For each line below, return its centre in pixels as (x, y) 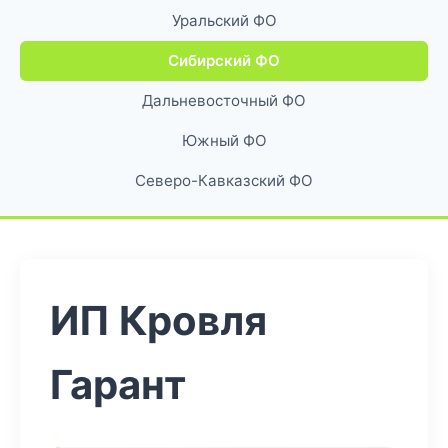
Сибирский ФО (224, 60)
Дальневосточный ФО (224, 100)
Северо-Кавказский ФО (224, 180)
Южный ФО (224, 140)
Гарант (118, 384)
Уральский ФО (224, 20)
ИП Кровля (158, 320)
